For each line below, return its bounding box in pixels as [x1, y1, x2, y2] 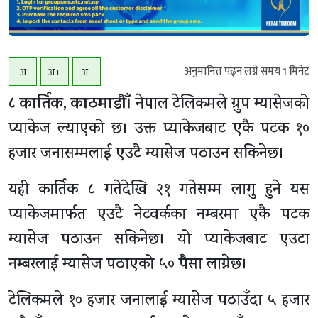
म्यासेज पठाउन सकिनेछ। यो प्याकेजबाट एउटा [9, 229, 309, 253]
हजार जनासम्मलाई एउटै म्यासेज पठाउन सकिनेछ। [9, 143, 284, 168]
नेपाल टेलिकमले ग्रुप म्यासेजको [131, 93, 309, 118]
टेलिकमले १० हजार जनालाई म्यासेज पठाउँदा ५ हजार [9, 290, 309, 314]
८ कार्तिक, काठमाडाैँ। [9, 92, 131, 119]
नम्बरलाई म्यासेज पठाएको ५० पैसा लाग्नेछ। [9, 253, 247, 278]
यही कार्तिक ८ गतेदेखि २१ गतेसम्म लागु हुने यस [9, 179, 309, 204]
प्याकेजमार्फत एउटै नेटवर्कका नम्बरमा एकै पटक [9, 204, 309, 229]
